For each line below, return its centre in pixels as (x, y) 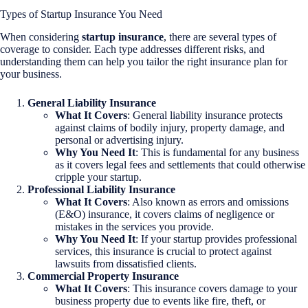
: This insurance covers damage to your (212, 288)
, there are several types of (220, 36)
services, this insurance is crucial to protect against (163, 251)
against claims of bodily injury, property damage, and (170, 127)
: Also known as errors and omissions (208, 201)
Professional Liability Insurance (101, 189)
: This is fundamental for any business (217, 152)
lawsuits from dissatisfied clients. (126, 263)
